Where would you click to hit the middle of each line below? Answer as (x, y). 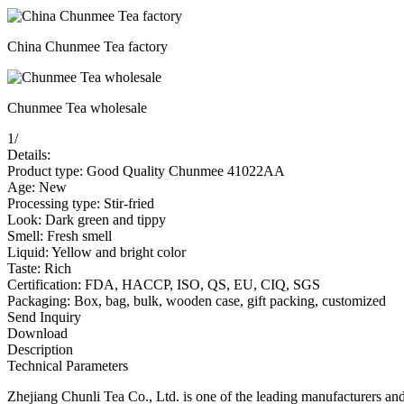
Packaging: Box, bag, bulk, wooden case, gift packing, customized (197, 300)
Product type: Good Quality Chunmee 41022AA (146, 170)
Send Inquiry (44, 317)
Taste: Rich (39, 268)
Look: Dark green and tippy (87, 219)
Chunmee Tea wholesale (77, 107)
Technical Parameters (68, 365)
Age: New (37, 187)
